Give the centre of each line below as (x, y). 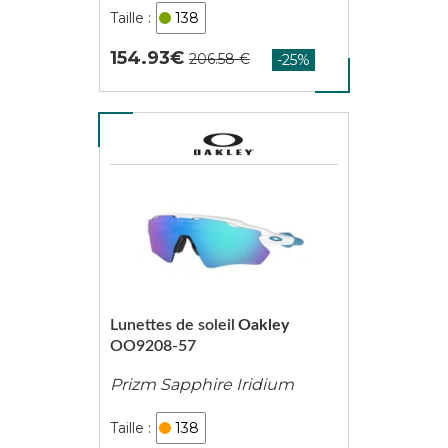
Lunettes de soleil (172, 325)
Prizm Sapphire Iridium (201, 384)
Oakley (263, 325)
